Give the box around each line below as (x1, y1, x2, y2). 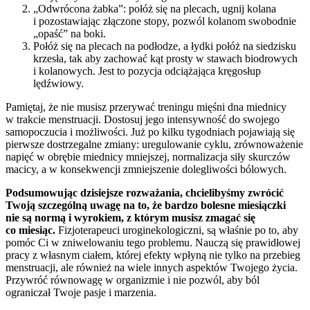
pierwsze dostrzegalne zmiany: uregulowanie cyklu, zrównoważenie (6, 138, 303, 151)
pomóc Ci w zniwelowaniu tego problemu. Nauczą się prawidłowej (6, 237, 300, 249)
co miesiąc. (6, 224, 55, 237)
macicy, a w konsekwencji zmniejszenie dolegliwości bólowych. (6, 163, 286, 176)
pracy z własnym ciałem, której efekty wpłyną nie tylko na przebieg (6, 249, 300, 262)
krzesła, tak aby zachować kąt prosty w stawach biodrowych (33, 53, 298, 65)
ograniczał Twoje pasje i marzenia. (6, 286, 156, 299)
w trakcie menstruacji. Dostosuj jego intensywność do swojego (6, 113, 280, 126)
